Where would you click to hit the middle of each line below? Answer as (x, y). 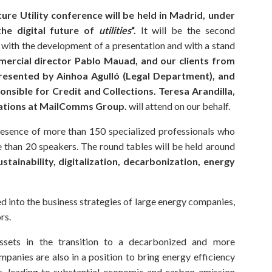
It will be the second (185, 30)
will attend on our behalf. (179, 106)
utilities (115, 30)
